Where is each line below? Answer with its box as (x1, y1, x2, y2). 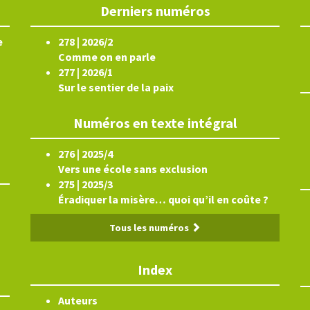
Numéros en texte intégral (73, 114, 237, 131)
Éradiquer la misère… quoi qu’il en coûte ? (58, 192, 268, 206)
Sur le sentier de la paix (58, 80, 174, 94)
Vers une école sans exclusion (58, 162, 208, 176)
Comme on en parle (58, 50, 156, 64)
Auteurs (58, 293, 98, 307)
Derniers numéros (100, 2, 210, 19)
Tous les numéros (109, 221, 191, 234)
